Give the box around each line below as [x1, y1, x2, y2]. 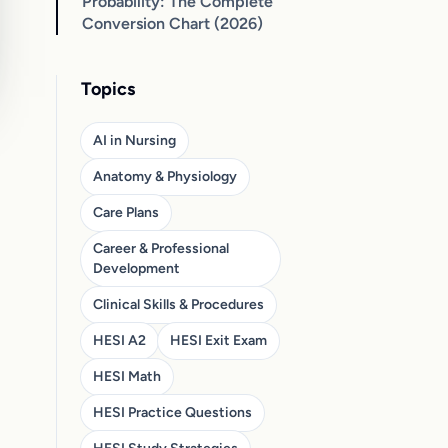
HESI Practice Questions [93, 403, 252, 421]
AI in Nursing [93, 131, 176, 149]
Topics [81, 77, 135, 100]
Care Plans [93, 203, 159, 221]
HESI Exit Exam [170, 331, 267, 349]
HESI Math [93, 367, 161, 385]
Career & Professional [93, 239, 229, 257]
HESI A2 [93, 331, 146, 349]
